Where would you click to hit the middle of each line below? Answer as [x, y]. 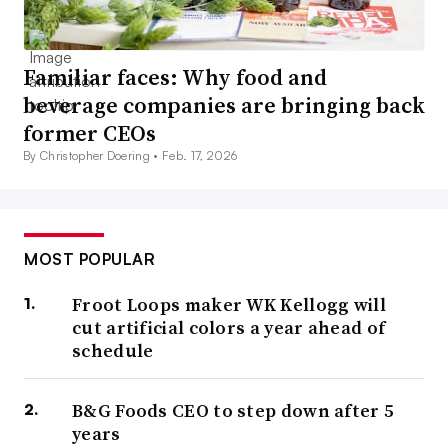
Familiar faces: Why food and [175, 77]
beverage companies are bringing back [224, 105]
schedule [113, 351]
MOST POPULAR [89, 259]
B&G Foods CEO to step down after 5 [233, 411]
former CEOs [89, 133]
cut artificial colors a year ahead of [229, 328]
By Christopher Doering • [93, 156]
